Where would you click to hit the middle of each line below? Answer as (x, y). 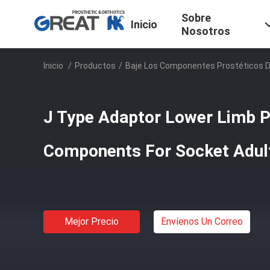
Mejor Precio (92, 221)
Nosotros (206, 31)
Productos (95, 66)
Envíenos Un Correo (202, 221)
